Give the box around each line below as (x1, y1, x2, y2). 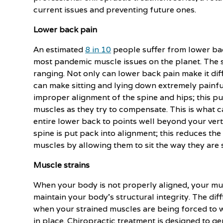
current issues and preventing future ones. (33, 4, 197, 15)
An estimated (33, 44, 86, 55)
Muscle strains (33, 160, 90, 170)
